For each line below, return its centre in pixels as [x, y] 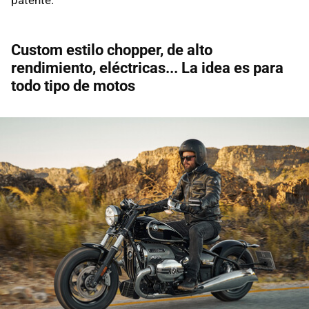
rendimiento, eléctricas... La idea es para [147, 68]
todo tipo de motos [73, 86]
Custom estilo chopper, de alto [112, 50]
